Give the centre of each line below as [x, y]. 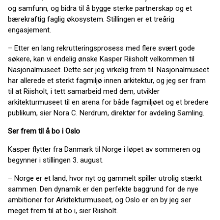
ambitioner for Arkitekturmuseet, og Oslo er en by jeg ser [99, 200]
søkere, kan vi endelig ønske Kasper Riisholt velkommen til [101, 59]
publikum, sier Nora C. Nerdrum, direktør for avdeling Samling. [106, 113]
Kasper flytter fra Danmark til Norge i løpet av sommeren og [104, 149]
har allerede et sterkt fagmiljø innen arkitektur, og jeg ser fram [107, 81]
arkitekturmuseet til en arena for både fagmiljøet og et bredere [108, 102]
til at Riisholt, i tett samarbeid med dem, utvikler [84, 91]
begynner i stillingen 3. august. [57, 160]
